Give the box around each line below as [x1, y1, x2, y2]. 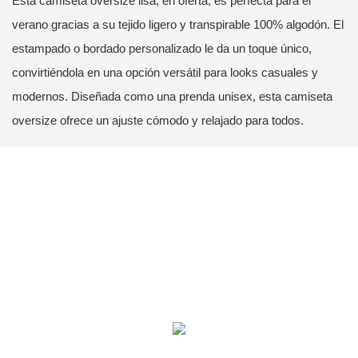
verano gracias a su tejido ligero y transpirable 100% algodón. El [12, 17, 344, 31]
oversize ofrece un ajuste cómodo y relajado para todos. [12, 113, 304, 127]
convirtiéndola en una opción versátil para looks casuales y [12, 65, 318, 79]
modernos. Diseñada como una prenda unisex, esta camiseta [12, 89, 332, 103]
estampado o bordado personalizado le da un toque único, [12, 41, 312, 55]
